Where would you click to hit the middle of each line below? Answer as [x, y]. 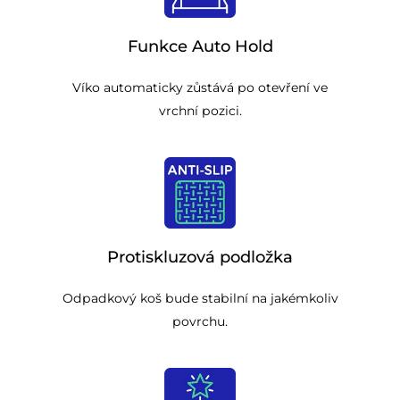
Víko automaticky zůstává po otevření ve [200, 88]
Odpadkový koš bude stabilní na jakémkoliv [200, 299]
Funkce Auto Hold [200, 47]
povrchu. [200, 322]
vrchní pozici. [200, 111]
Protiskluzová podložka [200, 258]
